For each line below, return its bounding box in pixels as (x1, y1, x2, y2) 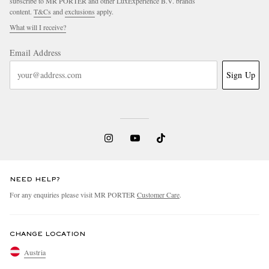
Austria (24, 247, 46, 258)
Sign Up (226, 68, 255, 80)
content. (10, 6, 34, 16)
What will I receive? (10, 22, 66, 32)
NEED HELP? (10, 176, 60, 183)
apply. (95, 6, 113, 16)
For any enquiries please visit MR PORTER (10, 189, 137, 199)
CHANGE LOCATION (10, 231, 85, 237)
